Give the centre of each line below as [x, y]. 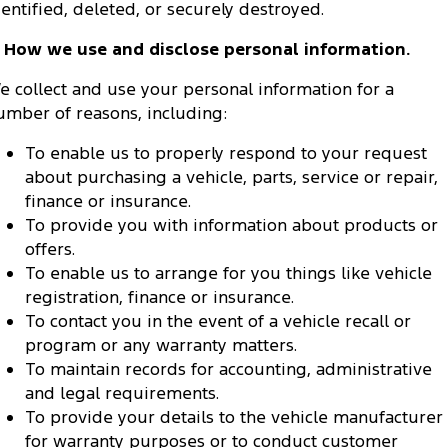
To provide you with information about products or [231, 225]
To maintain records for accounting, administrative [228, 369]
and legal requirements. [122, 393]
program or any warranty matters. [161, 345]
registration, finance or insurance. [159, 297]
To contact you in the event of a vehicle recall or [218, 321]
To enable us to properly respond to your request [226, 153]
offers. [50, 249]
